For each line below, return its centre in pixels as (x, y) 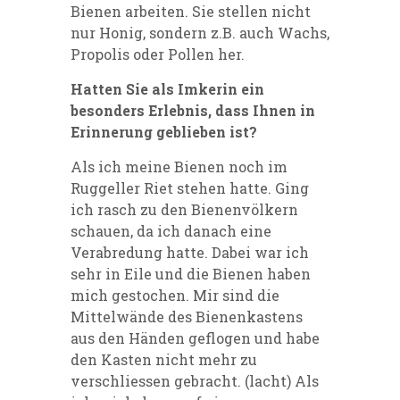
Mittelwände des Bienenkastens (187, 317)
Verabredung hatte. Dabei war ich (190, 253)
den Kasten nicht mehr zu (164, 360)
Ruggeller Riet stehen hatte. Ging (190, 188)
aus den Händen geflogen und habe (195, 338)
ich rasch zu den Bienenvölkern (184, 210)
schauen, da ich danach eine (171, 231)
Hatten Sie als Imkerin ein (167, 89)
